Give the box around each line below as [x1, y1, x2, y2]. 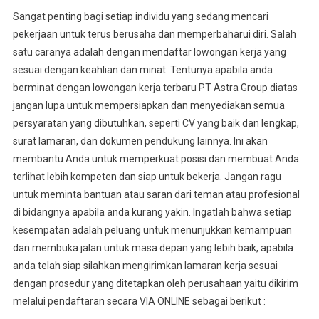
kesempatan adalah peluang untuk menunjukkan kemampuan [12, 224, 292, 236]
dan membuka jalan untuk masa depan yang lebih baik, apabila [12, 241, 293, 253]
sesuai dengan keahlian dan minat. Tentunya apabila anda [12, 63, 273, 75]
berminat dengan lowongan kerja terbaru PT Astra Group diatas [12, 81, 298, 93]
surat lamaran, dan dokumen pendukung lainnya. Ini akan [12, 135, 268, 147]
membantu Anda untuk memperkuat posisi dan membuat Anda [12, 152, 299, 164]
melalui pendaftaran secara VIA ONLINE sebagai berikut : [12, 295, 266, 307]
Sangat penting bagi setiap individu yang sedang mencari [12, 10, 268, 22]
